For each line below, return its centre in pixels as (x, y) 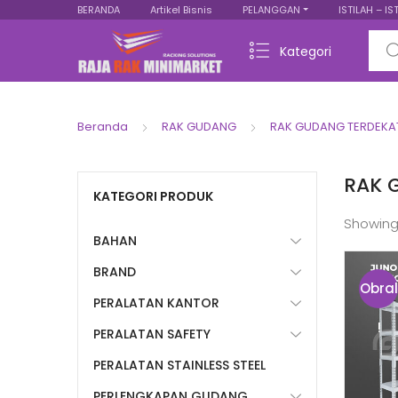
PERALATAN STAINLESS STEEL (179, 365)
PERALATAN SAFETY (152, 334)
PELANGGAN (271, 10)
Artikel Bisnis (181, 10)
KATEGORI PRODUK (153, 196)
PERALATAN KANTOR (156, 303)
